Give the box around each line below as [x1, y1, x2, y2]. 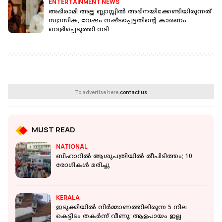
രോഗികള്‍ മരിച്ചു [56, 162, 110, 170]
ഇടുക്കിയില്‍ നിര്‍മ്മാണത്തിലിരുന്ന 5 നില [56, 204, 187, 212]
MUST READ [32, 124, 75, 135]
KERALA [56, 193, 80, 202]
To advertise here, [75, 89, 120, 96]
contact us [120, 89, 147, 96]
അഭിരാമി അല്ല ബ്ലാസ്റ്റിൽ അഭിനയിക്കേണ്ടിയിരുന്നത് [49, 8, 212, 16]
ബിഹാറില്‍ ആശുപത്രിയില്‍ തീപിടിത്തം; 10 [56, 153, 192, 161]
